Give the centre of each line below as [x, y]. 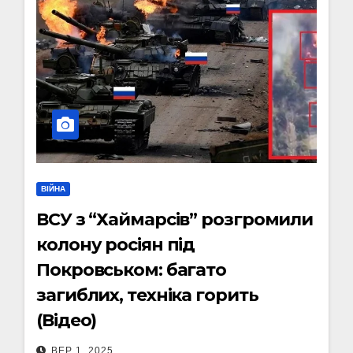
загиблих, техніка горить [147, 295]
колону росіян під [116, 245]
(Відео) [67, 320]
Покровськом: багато [132, 270]
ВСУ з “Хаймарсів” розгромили [175, 219]
